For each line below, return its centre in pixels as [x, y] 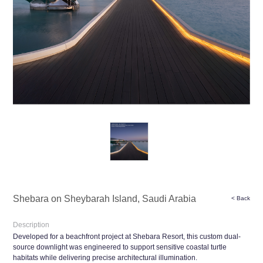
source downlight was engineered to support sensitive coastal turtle [120, 247]
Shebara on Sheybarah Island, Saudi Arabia [105, 198]
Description [31, 225]
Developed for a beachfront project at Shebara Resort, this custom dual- [127, 236]
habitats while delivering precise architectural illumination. [106, 257]
